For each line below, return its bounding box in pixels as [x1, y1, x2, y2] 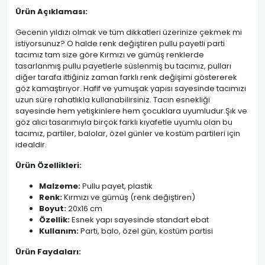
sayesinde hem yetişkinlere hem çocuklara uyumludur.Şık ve [15, 105, 247, 117]
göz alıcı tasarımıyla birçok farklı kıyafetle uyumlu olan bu [15, 117, 232, 128]
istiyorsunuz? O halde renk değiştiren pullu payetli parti [15, 38, 225, 49]
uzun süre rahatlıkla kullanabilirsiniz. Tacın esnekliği [15, 94, 210, 105]
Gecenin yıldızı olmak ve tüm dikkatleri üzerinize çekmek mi [15, 27, 242, 38]
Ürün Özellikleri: [15, 160, 82, 171]
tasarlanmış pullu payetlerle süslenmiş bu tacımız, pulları [15, 60, 231, 72]
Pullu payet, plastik [80, 180, 153, 192]
